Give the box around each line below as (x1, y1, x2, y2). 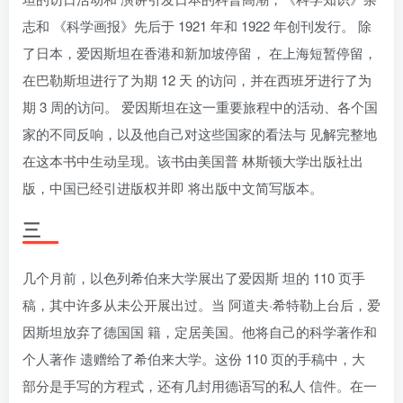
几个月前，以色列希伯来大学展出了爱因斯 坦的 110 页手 (22, 268, 365, 287)
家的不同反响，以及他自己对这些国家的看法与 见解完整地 (22, 124, 377, 143)
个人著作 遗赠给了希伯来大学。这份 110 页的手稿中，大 (22, 349, 365, 368)
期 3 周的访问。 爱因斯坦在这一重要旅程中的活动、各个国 (22, 97, 378, 116)
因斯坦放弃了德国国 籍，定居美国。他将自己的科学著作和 (22, 322, 377, 341)
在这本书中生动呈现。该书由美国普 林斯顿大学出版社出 (22, 151, 363, 170)
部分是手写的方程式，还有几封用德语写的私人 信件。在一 (22, 376, 377, 395)
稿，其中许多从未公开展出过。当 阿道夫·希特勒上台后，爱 (22, 295, 381, 314)
